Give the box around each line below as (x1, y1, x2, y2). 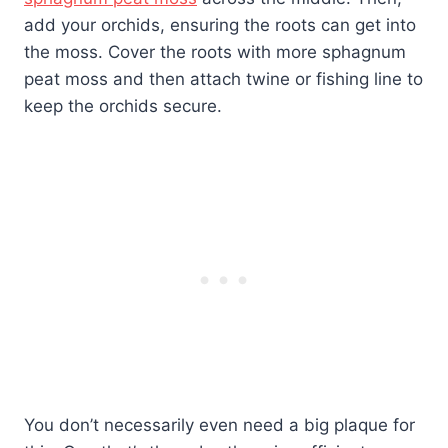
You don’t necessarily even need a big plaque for (24, 415, 415, 436)
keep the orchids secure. (24, 96, 222, 117)
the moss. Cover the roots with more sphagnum (24, 42, 406, 63)
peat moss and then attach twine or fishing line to (24, 69, 423, 90)
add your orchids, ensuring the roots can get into (24, 15, 416, 36)
